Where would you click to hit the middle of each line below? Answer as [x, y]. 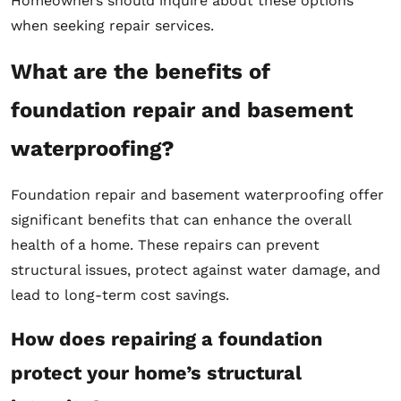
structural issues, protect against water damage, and [196, 269]
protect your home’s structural [156, 372]
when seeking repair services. [112, 25]
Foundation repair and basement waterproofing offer [197, 194]
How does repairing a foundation [166, 338]
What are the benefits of [141, 71]
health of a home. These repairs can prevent [165, 244]
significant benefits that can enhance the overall [181, 219]
